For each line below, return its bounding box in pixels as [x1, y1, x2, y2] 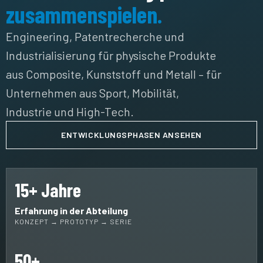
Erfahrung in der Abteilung [15, 205, 128, 216]
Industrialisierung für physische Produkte [6, 48, 216, 62]
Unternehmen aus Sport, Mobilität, [6, 86, 179, 100]
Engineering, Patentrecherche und [6, 29, 184, 43]
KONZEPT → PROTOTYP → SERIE [15, 217, 132, 225]
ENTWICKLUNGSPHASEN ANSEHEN [61, 130, 202, 140]
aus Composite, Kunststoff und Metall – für [6, 67, 221, 81]
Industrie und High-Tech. [6, 104, 134, 119]
